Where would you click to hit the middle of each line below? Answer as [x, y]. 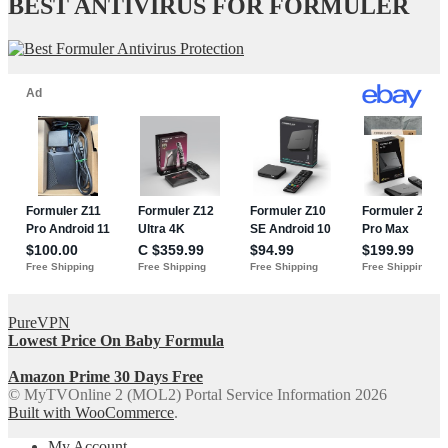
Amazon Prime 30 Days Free [105, 376]
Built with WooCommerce [91, 412]
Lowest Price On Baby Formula [116, 340]
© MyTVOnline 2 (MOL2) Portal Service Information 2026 [197, 394]
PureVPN [39, 322]
